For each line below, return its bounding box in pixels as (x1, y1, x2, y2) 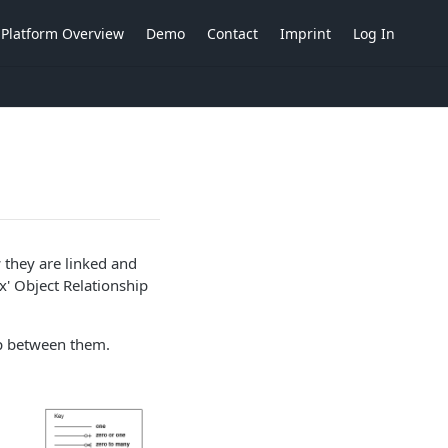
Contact (207, 23, 258, 43)
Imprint (280, 23, 331, 43)
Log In (353, 23, 395, 43)
